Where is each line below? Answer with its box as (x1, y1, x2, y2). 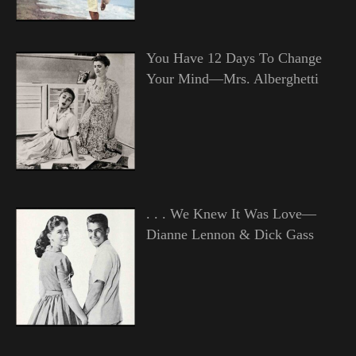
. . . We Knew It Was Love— (145, 205, 316, 222)
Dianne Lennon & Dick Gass (145, 226, 314, 242)
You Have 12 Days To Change (145, 50, 322, 67)
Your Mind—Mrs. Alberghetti (145, 71, 319, 87)
